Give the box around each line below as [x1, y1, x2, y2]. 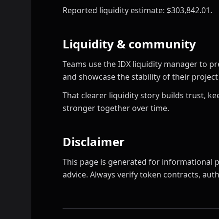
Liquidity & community [63, 35, 196, 52]
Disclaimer [63, 133, 125, 150]
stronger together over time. [63, 102, 169, 113]
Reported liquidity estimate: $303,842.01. [63, 4, 212, 16]
